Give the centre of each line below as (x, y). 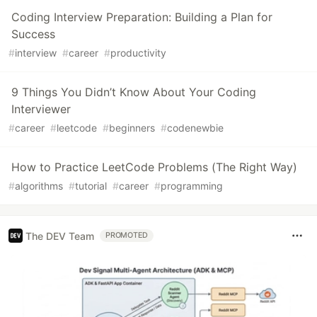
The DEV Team (60, 236)
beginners (132, 128)
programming (192, 186)
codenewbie (195, 128)
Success (33, 34)
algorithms (39, 186)
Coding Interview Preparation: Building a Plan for (142, 17)
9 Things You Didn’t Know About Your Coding (134, 92)
